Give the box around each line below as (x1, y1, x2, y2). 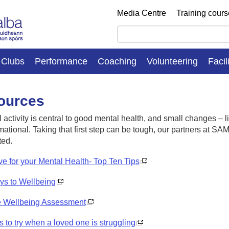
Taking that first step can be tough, (32, 125, 157, 134)
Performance (35, 56, 87, 66)
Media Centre (117, 9, 166, 17)
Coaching (98, 56, 136, 66)
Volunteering (147, 56, 198, 66)
